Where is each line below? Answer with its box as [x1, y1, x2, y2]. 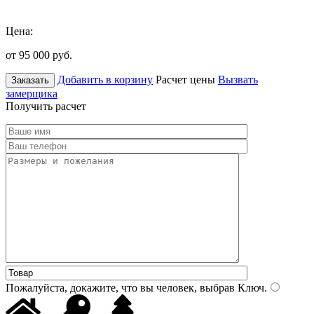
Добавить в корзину [57, 73, 153, 86]
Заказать [11, 74, 49, 86]
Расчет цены [156, 73, 215, 86]
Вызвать [218, 73, 258, 86]
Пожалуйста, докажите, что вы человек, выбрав [6, 281, 235, 294]
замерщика [6, 87, 57, 100]
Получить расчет [6, 100, 86, 112]
